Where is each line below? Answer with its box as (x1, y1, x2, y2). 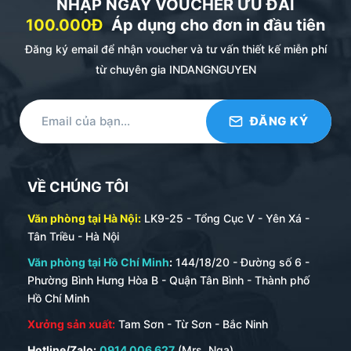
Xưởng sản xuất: (27, 317, 115, 331)
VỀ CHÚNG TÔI (27, 178, 128, 195)
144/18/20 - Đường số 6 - (172, 255, 309, 269)
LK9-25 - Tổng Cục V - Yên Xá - (141, 211, 309, 225)
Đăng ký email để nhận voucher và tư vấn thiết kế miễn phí (24, 42, 327, 56)
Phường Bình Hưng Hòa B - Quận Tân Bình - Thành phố (27, 273, 309, 287)
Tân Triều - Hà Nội (27, 229, 119, 243)
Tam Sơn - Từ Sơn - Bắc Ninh (115, 317, 268, 331)
